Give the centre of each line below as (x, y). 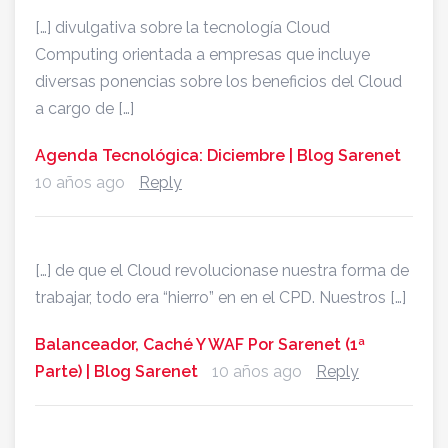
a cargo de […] (84, 109)
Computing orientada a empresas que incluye (202, 55)
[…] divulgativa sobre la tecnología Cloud (182, 28)
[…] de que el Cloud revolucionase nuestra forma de (222, 271)
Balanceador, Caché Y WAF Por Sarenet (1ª (200, 345)
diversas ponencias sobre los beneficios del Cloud (218, 82)
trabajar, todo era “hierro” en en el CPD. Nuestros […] (220, 298)
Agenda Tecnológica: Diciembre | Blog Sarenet (218, 156)
